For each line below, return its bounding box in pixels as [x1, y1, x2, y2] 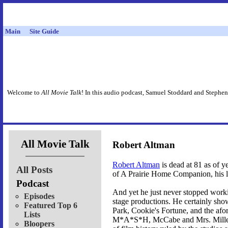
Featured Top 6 [24, 201, 77, 210]
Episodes [24, 191, 54, 201]
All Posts [16, 164, 52, 175]
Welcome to [7, 89, 41, 97]
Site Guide [30, 27, 59, 35]
